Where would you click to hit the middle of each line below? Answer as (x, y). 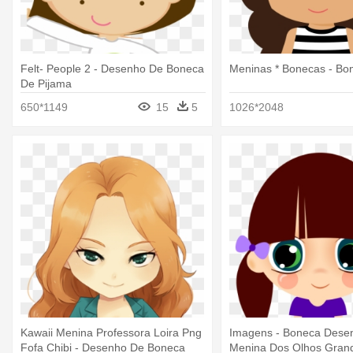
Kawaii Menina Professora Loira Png (111, 332)
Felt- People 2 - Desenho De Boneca (112, 69)
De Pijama (46, 84)
